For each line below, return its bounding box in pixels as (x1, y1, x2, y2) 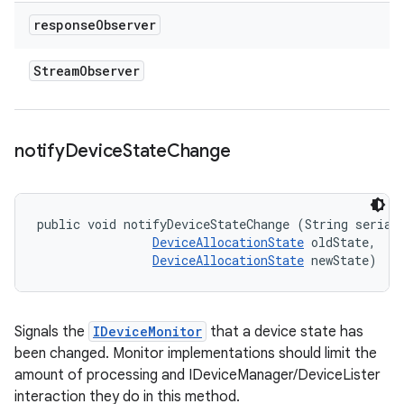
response (33, 16, 96, 33)
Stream (33, 62, 79, 79)
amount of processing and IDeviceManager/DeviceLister (14, 366, 381, 384)
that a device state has (207, 323, 363, 341)
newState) (304, 252, 377, 269)
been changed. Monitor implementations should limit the (14, 344, 377, 363)
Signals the (14, 323, 88, 341)
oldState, (304, 234, 383, 251)
